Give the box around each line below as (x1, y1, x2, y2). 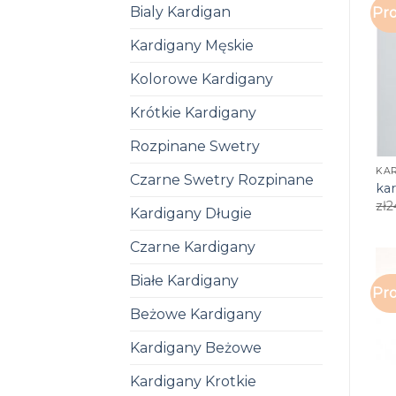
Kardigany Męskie (130, 36, 254, 54)
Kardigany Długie (130, 204, 252, 222)
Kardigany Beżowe (130, 339, 262, 356)
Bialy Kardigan (130, 3, 231, 20)
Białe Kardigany (130, 271, 239, 289)
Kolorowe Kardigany (130, 70, 273, 88)
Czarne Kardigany (130, 238, 255, 255)
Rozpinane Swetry (130, 137, 260, 155)
